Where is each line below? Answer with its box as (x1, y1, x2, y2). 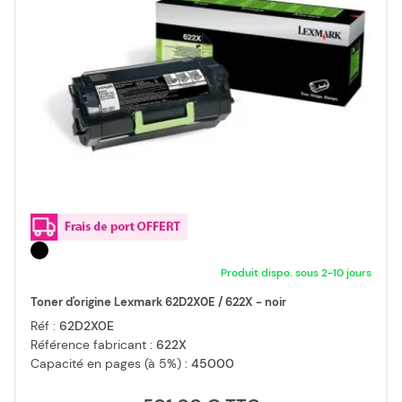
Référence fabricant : (31, 336, 156, 354)
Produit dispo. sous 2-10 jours (221, 266, 371, 281)
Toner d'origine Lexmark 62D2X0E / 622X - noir (31, 294, 286, 310)
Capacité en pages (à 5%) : (31, 355, 191, 372)
